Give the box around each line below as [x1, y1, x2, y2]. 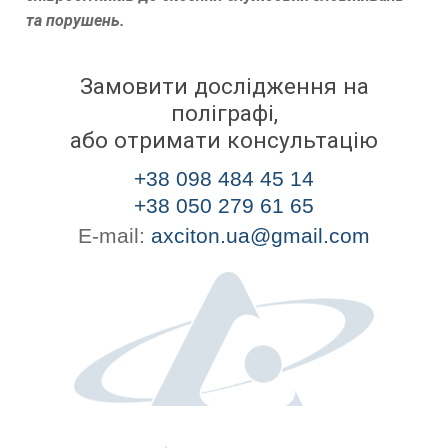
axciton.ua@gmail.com [151, 224, 370, 248]
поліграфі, [170, 99, 278, 127]
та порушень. [26, 10, 125, 30]
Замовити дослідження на [79, 72, 369, 100]
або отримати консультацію [70, 126, 378, 154]
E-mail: [78, 224, 151, 248]
